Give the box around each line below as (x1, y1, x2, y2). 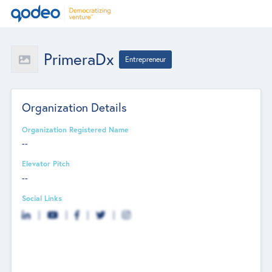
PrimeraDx (43, 49, 114, 69)
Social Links (22, 192, 63, 203)
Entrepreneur (125, 55, 166, 64)
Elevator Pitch (22, 158, 70, 169)
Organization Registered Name (22, 124, 129, 134)
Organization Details (22, 100, 127, 115)
